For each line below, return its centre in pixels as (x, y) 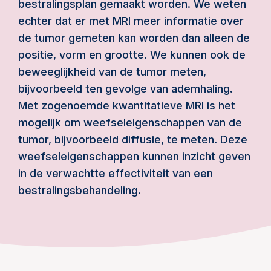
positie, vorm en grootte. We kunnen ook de (132, 55)
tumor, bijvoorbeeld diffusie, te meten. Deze (133, 139)
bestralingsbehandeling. (80, 190)
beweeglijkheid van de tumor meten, (112, 72)
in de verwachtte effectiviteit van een (116, 173)
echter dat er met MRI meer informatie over (131, 21)
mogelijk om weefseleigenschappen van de (130, 122)
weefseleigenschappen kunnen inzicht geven (134, 156)
